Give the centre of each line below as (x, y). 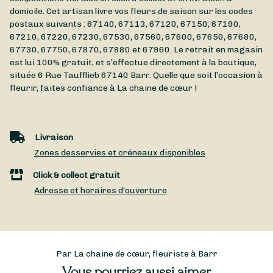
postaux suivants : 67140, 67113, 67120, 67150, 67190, (125, 24)
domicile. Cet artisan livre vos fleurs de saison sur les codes (131, 12)
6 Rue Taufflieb (69, 76)
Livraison (54, 138)
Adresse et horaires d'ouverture (101, 191)
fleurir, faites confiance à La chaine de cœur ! (103, 88)
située (24, 76)
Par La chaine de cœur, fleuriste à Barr (136, 253)
